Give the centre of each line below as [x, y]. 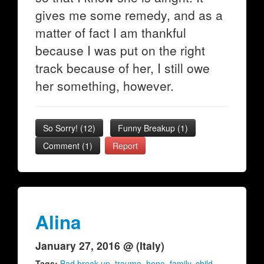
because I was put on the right [120, 50]
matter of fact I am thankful [111, 32]
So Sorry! [62, 128]
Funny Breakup [148, 128]
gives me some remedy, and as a [129, 15]
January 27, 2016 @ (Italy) [100, 245]
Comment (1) [68, 146]
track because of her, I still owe [123, 68]
